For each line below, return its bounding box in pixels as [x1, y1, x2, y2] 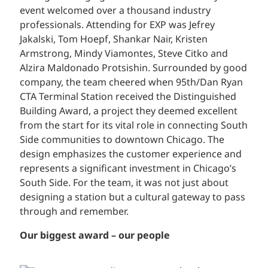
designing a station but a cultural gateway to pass [20, 190, 245, 205]
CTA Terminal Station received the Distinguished [20, 90, 236, 105]
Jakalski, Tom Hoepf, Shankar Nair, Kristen [20, 32, 208, 47]
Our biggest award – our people [20, 229, 170, 243]
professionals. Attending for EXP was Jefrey [20, 18, 215, 33]
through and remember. [20, 205, 129, 220]
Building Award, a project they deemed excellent [20, 104, 237, 119]
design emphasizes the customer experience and [20, 147, 242, 162]
